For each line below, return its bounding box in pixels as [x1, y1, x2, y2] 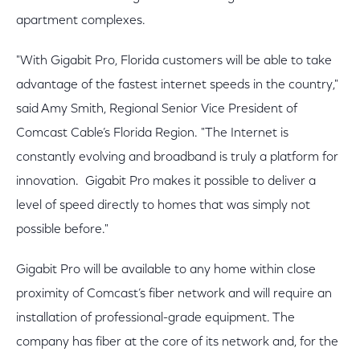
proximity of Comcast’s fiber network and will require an [16, 288, 332, 301]
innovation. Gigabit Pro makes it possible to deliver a [16, 175, 316, 188]
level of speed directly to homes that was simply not [16, 199, 310, 212]
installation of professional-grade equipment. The [16, 312, 295, 325]
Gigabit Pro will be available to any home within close [16, 264, 316, 276]
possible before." [16, 223, 108, 236]
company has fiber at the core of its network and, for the [16, 336, 338, 349]
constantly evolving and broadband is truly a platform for [16, 151, 338, 164]
